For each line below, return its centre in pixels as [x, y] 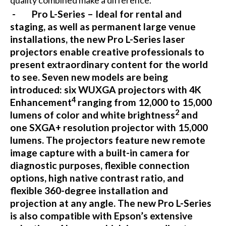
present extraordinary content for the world [109, 65]
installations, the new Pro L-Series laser [97, 39]
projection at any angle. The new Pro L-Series [110, 203]
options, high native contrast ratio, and [97, 178]
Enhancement [41, 102]
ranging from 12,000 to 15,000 [144, 102]
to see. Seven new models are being [89, 77]
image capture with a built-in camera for [100, 153]
